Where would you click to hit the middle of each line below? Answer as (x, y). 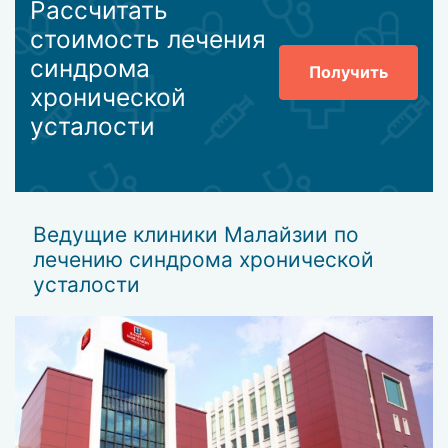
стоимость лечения (148, 38)
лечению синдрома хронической (204, 260)
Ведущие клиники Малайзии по (196, 235)
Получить (349, 72)
